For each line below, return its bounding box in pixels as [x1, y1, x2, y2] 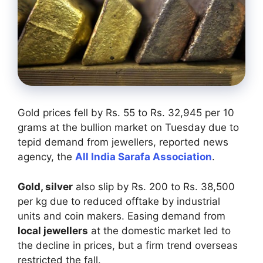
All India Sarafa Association [75, 151, 212, 163]
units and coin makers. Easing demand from [18, 210, 225, 222]
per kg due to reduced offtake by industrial [18, 195, 220, 207]
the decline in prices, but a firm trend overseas [18, 239, 238, 251]
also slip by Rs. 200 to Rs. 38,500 [73, 180, 235, 193]
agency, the [18, 151, 75, 163]
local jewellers [18, 224, 88, 237]
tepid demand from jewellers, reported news [18, 136, 228, 149]
